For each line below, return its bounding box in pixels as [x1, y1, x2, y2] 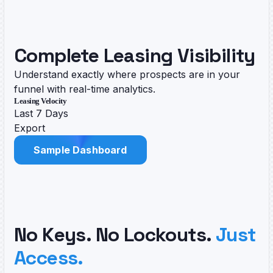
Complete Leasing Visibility [14, 43, 255, 68]
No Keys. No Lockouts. [14, 222, 216, 247]
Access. [14, 245, 83, 270]
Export [14, 121, 45, 134]
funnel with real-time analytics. [14, 82, 155, 95]
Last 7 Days [14, 107, 68, 119]
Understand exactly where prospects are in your [14, 68, 240, 80]
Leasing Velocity [14, 96, 67, 105]
